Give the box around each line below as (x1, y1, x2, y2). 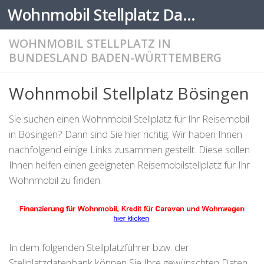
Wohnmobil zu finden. (9, 173, 102, 187)
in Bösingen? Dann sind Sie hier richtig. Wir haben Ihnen (9, 127, 242, 141)
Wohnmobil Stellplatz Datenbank (182, 4, 196, 25)
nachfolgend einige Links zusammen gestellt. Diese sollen (9, 143, 250, 156)
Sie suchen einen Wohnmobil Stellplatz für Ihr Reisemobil (9, 112, 249, 126)
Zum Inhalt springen (16, 11, 145, 29)
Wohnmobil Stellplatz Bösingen (9, 82, 249, 104)
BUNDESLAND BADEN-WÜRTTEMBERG (9, 49, 222, 65)
